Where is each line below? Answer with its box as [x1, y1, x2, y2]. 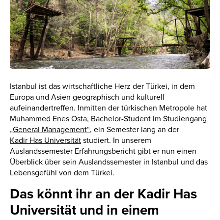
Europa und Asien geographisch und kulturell [10, 92, 165, 102]
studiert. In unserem [81, 135, 151, 145]
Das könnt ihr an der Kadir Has [10, 185, 197, 202]
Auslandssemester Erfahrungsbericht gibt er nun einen [10, 146, 196, 156]
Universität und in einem [10, 201, 159, 219]
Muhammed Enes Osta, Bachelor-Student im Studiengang [10, 113, 207, 124]
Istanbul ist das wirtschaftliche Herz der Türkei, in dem [10, 81, 195, 91]
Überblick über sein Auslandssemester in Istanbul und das [10, 157, 208, 167]
